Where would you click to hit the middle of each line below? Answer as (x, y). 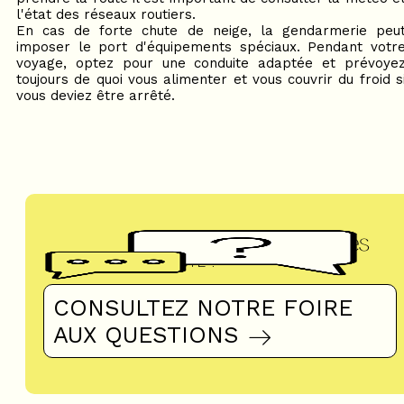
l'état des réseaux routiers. (106, 14)
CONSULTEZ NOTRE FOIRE (203, 308)
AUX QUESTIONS (146, 335)
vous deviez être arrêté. (96, 96)
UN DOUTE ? (175, 262)
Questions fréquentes (251, 241)
